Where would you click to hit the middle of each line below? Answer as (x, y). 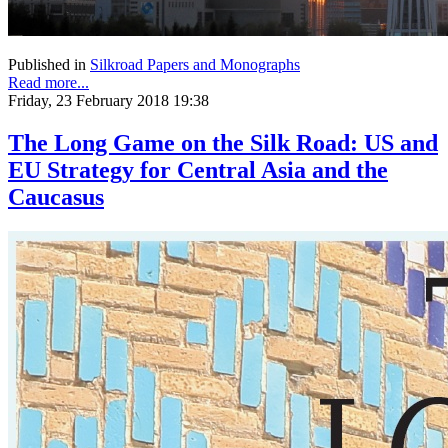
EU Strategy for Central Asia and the (198, 170)
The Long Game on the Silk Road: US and (223, 143)
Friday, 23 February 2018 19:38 (108, 101)
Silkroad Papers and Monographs (195, 65)
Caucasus (56, 197)
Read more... (48, 83)
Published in (47, 65)
